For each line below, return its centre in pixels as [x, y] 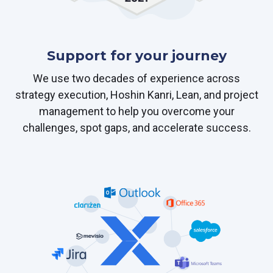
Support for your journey [136, 55]
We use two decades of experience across [136, 78]
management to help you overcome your [136, 111]
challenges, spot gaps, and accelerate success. [136, 127]
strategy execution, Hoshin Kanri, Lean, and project [136, 94]
